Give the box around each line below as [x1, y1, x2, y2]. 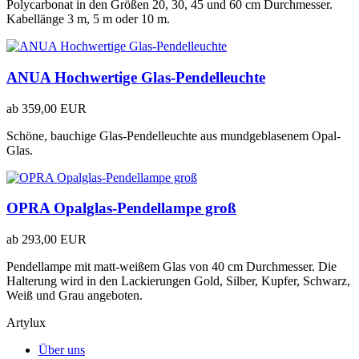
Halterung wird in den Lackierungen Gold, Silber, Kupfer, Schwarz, [6, 274, 350, 288]
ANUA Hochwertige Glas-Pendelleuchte [6, 68, 265, 86]
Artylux [6, 316, 46, 330]
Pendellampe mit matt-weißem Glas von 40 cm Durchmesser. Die [6, 260, 337, 274]
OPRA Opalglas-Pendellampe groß [6, 200, 236, 217]
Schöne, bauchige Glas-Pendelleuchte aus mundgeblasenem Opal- [6, 128, 341, 143]
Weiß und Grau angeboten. [6, 288, 143, 303]
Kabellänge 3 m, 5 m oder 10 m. [6, 12, 170, 26]
